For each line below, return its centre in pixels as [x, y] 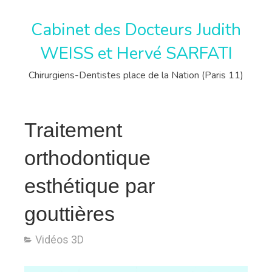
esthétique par [90, 186]
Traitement [73, 130]
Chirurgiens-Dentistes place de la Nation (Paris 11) [136, 75]
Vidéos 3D [59, 240]
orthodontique [87, 158]
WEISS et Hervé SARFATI [136, 53]
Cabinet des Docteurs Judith [136, 30]
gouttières [70, 214]
